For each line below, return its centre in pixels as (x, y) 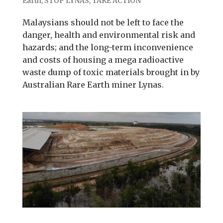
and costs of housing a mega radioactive (103, 59)
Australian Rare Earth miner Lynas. (93, 84)
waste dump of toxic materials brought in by (111, 72)
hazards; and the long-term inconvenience (108, 47)
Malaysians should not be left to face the (103, 22)
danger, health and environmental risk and (109, 35)
